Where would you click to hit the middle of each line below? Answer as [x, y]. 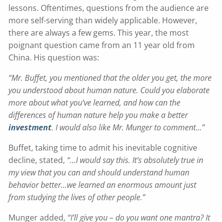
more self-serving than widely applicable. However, [103, 21]
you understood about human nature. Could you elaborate [109, 90]
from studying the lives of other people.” [77, 197]
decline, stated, [38, 160]
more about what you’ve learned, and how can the [95, 103]
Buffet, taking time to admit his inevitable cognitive [103, 148]
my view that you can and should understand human [99, 173]
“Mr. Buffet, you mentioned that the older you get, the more [110, 78]
